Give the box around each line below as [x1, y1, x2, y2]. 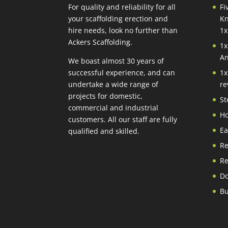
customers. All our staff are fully [68, 114, 178, 124]
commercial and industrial [68, 102, 159, 112]
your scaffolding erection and [68, 13, 168, 23]
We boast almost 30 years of [68, 55, 164, 66]
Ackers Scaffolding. [68, 37, 133, 47]
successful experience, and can [68, 67, 176, 77]
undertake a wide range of [68, 79, 159, 89]
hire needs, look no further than [68, 25, 178, 35]
